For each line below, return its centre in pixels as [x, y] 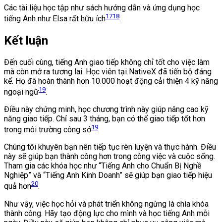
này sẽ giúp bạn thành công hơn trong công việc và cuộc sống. [110, 157]
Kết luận [26, 40]
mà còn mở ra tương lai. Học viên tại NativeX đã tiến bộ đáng [108, 71]
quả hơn [18, 186]
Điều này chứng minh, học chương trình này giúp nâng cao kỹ [106, 109]
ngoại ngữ [21, 92]
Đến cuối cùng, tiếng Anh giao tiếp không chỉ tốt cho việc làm [107, 62]
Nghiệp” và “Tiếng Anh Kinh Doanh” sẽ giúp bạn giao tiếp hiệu [108, 175]
